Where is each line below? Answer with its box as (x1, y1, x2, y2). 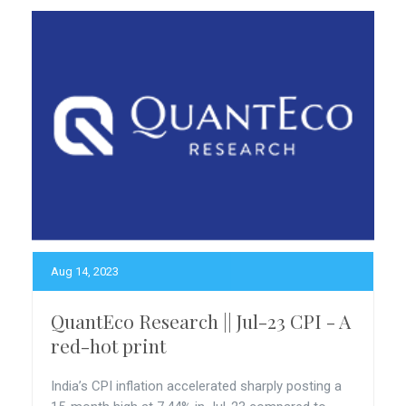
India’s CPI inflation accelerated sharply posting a (51, 378, 342, 394)
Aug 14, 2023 (51, 265, 119, 278)
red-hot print (51, 333, 166, 358)
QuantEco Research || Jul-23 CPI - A (51, 308, 351, 333)
